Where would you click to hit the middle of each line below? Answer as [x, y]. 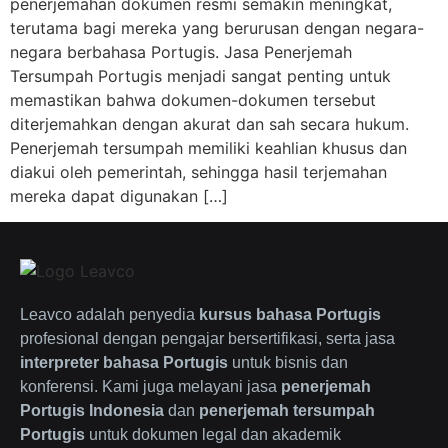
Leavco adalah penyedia [109, 315]
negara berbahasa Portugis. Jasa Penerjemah [181, 52]
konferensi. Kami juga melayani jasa [150, 387]
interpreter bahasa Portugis [124, 363]
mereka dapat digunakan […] [119, 196]
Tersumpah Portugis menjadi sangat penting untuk [200, 76]
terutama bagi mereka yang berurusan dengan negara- [217, 28]
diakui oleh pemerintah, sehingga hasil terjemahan [198, 172]
